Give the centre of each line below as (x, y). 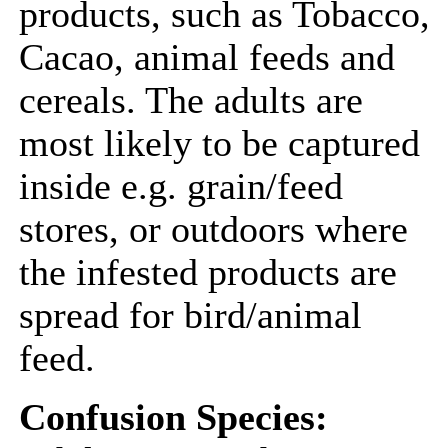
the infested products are (208, 272)
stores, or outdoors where (213, 229)
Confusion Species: (173, 417)
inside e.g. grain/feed (181, 186)
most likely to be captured (219, 143)
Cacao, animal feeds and (207, 57)
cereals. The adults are (191, 100)
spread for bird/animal (190, 315)
